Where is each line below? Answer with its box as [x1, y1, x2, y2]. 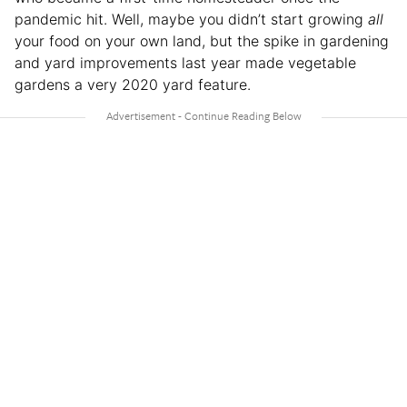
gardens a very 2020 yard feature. [15, 74, 251, 94]
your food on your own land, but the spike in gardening [15, 31, 389, 50]
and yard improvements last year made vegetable [15, 53, 356, 72]
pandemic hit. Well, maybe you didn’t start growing [15, 9, 368, 28]
